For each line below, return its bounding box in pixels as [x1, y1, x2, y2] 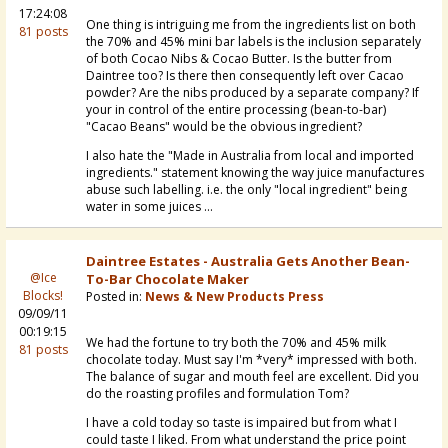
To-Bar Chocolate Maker [86, 270, 249, 289]
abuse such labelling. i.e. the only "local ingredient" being [86, 181, 407, 199]
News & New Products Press [145, 288, 324, 306]
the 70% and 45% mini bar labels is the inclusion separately [86, 33, 421, 51]
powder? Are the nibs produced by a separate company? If [86, 84, 419, 102]
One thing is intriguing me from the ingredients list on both [86, 16, 416, 34]
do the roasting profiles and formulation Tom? [86, 385, 349, 403]
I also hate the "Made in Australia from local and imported [86, 147, 414, 165]
